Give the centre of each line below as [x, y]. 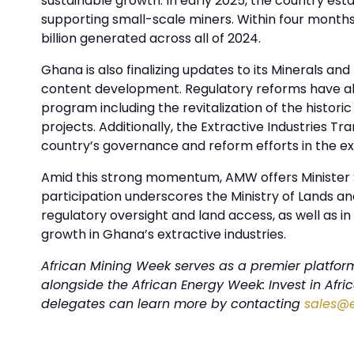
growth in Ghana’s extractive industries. [164, 234]
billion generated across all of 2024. [151, 38]
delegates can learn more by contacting [173, 304]
